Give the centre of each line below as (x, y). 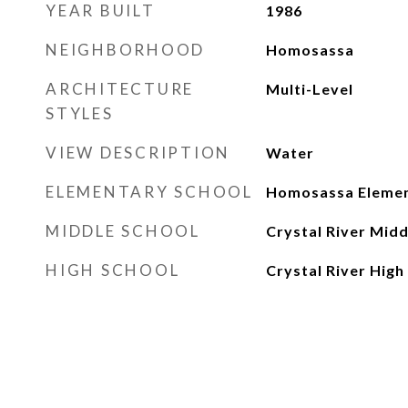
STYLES (80, 113)
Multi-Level (309, 89)
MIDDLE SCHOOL (123, 231)
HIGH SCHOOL (113, 270)
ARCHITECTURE (120, 89)
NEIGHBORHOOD (125, 50)
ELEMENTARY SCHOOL (149, 192)
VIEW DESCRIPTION (138, 153)
